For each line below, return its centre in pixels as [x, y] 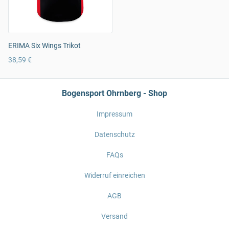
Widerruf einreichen [114, 175]
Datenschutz [114, 134]
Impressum [114, 114]
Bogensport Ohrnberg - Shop [114, 93]
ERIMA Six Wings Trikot [44, 45]
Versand [114, 216]
